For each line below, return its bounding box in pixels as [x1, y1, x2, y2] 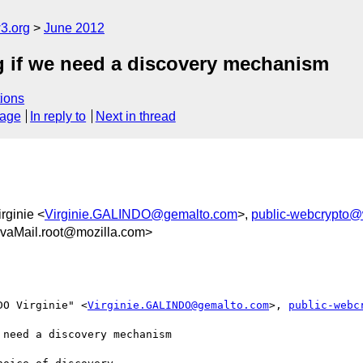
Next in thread [95, 109, 176, 124]
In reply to [30, 109, 87, 124]
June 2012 [44, 21, 105, 35]
